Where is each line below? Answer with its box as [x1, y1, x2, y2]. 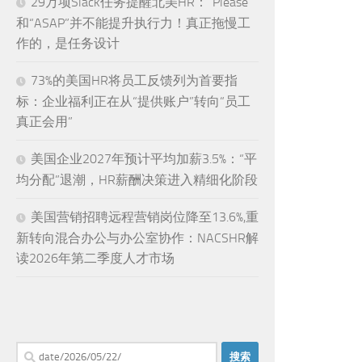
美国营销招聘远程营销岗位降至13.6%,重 [31, 208, 259, 225]
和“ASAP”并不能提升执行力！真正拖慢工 [16, 15, 250, 31]
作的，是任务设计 [16, 35, 120, 51]
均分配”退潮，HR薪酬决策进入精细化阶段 [16, 171, 258, 187]
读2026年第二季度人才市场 [16, 250, 175, 266]
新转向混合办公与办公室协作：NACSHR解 [16, 229, 259, 246]
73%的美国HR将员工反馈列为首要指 [31, 72, 238, 88]
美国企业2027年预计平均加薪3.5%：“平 [31, 150, 257, 166]
